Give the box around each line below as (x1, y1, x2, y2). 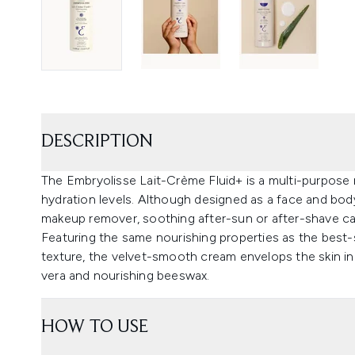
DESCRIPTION (41, 132, 153, 151)
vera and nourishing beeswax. (41, 267, 210, 283)
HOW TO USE (41, 317, 148, 337)
